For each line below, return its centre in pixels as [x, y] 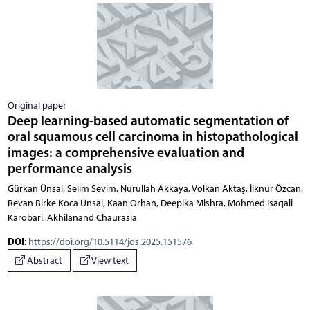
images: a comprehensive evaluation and [126, 152]
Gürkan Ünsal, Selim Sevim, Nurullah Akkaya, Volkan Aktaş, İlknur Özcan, [155, 188]
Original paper [37, 105]
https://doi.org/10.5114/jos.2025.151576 [110, 241]
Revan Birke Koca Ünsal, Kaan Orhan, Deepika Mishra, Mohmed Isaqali [150, 203]
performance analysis [70, 168]
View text [109, 261]
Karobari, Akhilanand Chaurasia [72, 217]
